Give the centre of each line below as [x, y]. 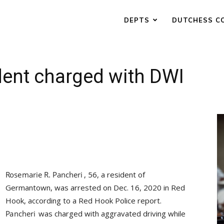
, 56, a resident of [114, 174]
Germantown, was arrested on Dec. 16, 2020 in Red [95, 187]
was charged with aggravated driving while [111, 213]
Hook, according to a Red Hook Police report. [83, 200]
